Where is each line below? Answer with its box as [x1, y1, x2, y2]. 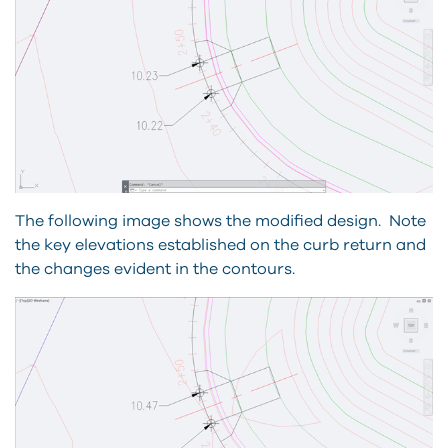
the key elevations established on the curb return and [15, 237, 426, 254]
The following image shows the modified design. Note [15, 213, 426, 230]
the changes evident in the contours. [15, 261, 295, 278]
